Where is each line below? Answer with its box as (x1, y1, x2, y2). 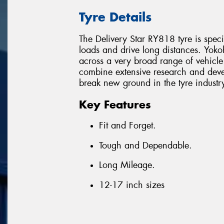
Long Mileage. (99, 159, 155, 171)
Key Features (79, 97, 151, 111)
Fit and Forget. (99, 119, 156, 132)
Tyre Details (79, 8, 151, 25)
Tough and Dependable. (99, 139, 192, 151)
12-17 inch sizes (99, 179, 164, 191)
